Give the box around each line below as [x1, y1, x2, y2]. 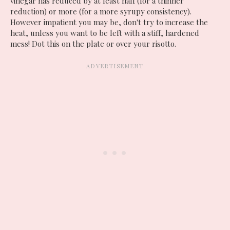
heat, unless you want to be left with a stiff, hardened [10, 27, 199, 38]
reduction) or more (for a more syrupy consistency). [10, 6, 191, 16]
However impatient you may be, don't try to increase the [10, 16, 208, 27]
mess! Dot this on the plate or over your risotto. [10, 38, 176, 49]
